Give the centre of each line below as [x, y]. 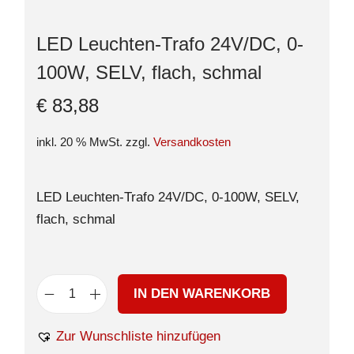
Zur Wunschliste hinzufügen [138, 336]
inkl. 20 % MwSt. [79, 142]
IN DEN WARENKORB [202, 294]
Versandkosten [192, 142]
